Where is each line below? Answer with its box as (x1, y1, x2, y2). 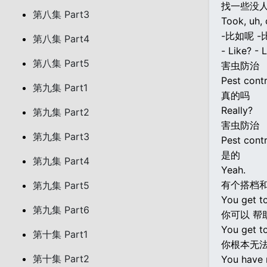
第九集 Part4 (33, 155, 89, 167)
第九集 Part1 (33, 82, 88, 94)
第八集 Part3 (33, 8, 89, 20)
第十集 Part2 (33, 253, 89, 265)
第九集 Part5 (33, 179, 89, 191)
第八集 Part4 (33, 33, 89, 45)
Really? (221, 104, 253, 116)
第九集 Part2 (33, 106, 89, 118)
